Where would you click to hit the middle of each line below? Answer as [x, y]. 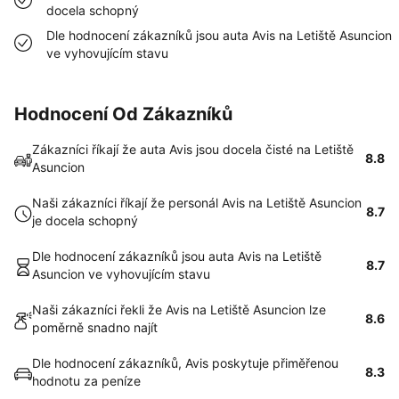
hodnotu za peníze [86, 381]
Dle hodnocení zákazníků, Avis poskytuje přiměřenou [185, 363]
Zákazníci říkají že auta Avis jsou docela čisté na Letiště [193, 149]
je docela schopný [85, 220]
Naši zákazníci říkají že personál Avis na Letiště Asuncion [197, 203]
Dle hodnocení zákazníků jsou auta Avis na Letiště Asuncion [219, 35]
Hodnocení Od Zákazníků [123, 114]
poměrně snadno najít [95, 327]
